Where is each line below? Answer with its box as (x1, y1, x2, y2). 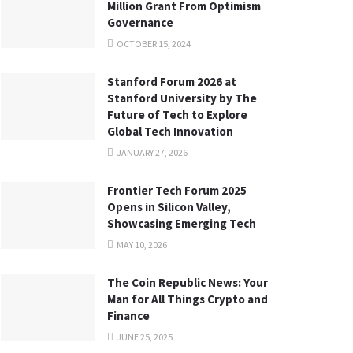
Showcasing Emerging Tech (107, 215, 256, 231)
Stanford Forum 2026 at (107, 73, 236, 89)
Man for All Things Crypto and (107, 291, 268, 307)
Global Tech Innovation (107, 123, 233, 139)
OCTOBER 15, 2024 (115, 37, 191, 50)
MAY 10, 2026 (115, 238, 167, 251)
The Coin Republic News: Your (107, 274, 268, 290)
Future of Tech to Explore (107, 106, 247, 122)
